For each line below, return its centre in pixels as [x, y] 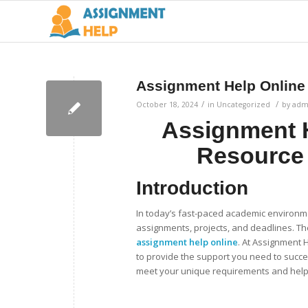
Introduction [192, 188]
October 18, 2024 [167, 104]
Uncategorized [243, 104]
